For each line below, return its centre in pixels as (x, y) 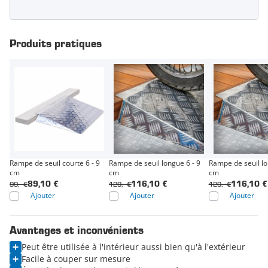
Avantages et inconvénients (77, 231)
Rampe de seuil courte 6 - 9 (55, 163)
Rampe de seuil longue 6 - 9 (155, 163)
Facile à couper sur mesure (76, 258)
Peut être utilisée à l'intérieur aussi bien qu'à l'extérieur (133, 246)
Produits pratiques (56, 44)
